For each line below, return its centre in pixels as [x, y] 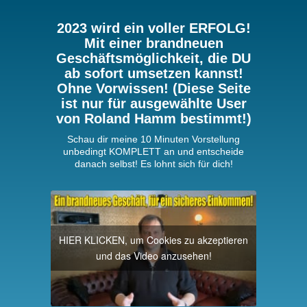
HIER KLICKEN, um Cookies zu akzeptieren [153, 240]
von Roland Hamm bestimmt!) [153, 119]
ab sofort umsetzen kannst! [153, 73]
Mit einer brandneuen [153, 43]
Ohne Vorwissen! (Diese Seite [153, 88]
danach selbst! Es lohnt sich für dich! [153, 164]
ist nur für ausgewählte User [153, 103]
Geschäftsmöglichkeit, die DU [153, 58]
